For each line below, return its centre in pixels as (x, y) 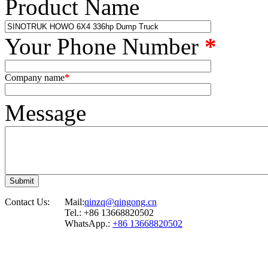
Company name (35, 77)
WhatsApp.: (89, 223)
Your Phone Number (105, 46)
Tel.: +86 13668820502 (109, 212)
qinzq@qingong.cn (121, 202)
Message (45, 112)
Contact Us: (27, 202)
